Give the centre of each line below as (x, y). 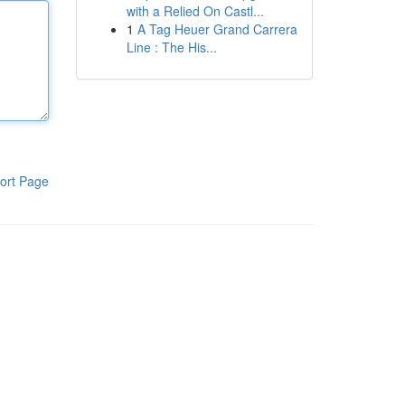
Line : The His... (171, 47)
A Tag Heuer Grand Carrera (217, 29)
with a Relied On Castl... (195, 11)
